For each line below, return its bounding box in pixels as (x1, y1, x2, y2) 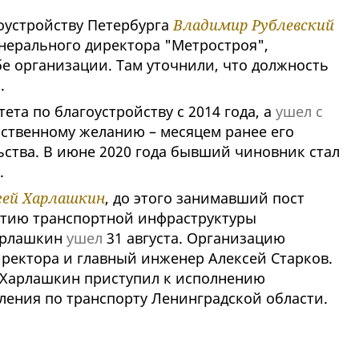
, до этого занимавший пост (104, 188, 305, 208)
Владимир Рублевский (172, 15, 334, 35)
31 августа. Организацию (102, 228, 285, 248)
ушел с (275, 102, 323, 122)
